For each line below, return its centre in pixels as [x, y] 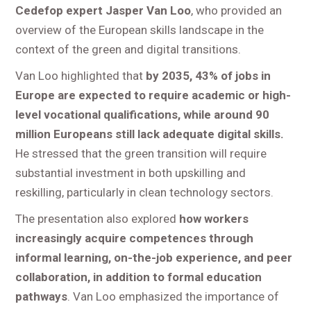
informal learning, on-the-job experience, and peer [154, 257]
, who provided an [237, 10]
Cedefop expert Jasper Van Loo [103, 10]
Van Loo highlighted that [81, 75]
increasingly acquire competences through [135, 238]
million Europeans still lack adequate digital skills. [150, 134]
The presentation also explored [98, 218]
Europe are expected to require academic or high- [153, 95]
